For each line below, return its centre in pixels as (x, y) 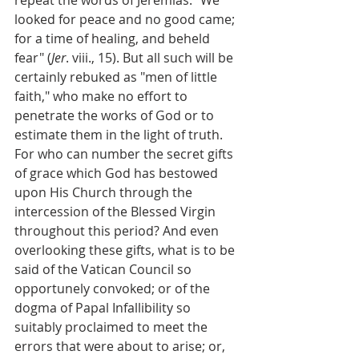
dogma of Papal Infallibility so (104, 307)
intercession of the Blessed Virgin (117, 211)
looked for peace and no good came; (126, 19)
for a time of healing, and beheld (114, 38)
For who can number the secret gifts (125, 153)
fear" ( (33, 57)
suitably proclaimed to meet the (113, 327)
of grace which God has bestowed (118, 173)
